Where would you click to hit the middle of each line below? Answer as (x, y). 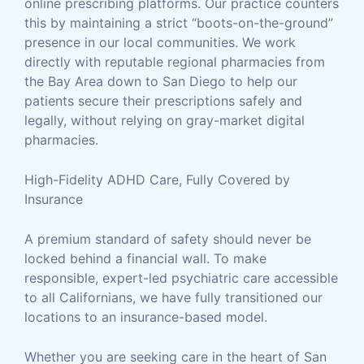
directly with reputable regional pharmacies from (175, 62)
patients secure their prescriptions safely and (163, 101)
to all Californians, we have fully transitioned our (173, 297)
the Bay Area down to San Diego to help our (161, 81)
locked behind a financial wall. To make (145, 258)
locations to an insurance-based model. (146, 317)
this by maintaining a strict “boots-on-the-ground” (179, 23)
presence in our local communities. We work (160, 42)
